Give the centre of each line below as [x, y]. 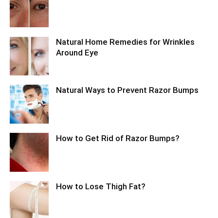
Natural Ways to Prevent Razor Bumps [127, 90]
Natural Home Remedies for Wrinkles [125, 42]
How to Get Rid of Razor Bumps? [118, 138]
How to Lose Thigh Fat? [101, 186]
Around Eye [77, 53]
